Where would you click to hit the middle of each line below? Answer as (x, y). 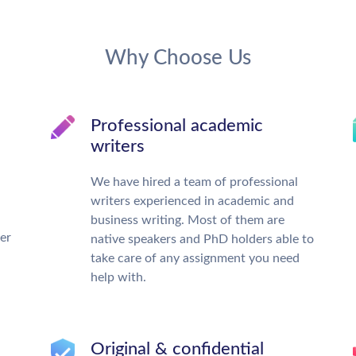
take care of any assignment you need (195, 258)
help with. (118, 277)
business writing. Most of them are (188, 220)
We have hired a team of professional (194, 182)
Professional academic (177, 126)
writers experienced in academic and (192, 201)
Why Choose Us (178, 58)
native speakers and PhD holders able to (202, 239)
